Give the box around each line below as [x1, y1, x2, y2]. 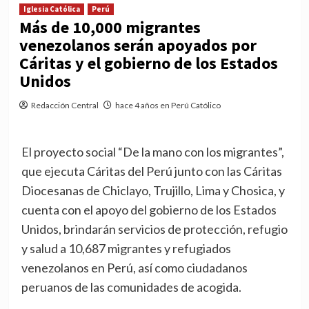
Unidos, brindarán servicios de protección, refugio [21, 221, 288, 237]
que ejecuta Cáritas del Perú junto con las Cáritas [21, 163, 282, 179]
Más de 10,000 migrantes [19, 17, 201, 39]
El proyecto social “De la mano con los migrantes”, [21, 144, 284, 160]
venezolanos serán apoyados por [19, 34, 257, 57]
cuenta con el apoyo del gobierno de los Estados [21, 202, 277, 218]
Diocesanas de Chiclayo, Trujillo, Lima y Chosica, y [21, 183, 285, 199]
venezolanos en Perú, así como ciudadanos [21, 260, 248, 276]
